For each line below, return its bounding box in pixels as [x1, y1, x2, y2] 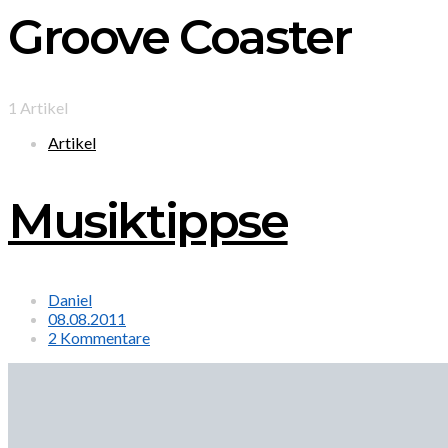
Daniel [48, 290, 92, 309]
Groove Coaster [8, 8, 351, 67]
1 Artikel [8, 98, 68, 118]
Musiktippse [8, 192, 288, 251]
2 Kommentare [48, 328, 150, 347]
